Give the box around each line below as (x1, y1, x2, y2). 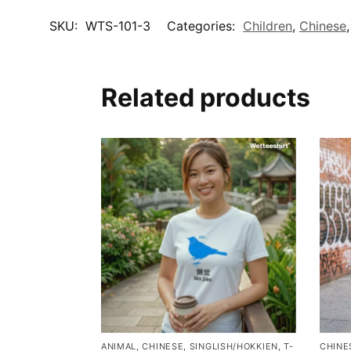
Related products (100, 82, 310, 114)
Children (243, 18, 292, 34)
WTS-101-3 (85, 18, 150, 34)
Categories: (167, 18, 239, 34)
